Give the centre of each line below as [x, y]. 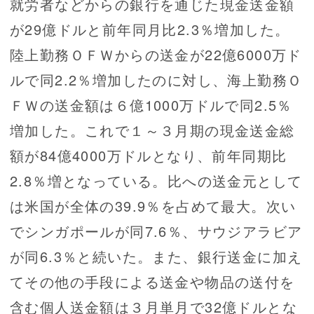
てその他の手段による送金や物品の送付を [152, 282]
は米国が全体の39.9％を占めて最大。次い [153, 206]
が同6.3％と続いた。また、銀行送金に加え [156, 257]
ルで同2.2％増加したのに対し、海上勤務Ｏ [156, 80]
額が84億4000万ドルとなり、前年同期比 [149, 156]
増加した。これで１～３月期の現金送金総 [152, 130]
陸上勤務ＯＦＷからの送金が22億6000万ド [156, 55]
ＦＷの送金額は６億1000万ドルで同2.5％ [151, 105]
